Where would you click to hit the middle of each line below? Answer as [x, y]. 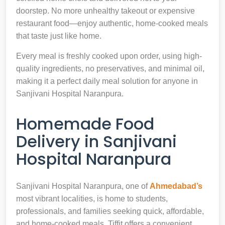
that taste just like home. [59, 36]
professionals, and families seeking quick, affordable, [110, 211]
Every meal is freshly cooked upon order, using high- [109, 56]
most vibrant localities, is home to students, [92, 198]
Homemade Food [85, 124]
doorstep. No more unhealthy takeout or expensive [105, 11]
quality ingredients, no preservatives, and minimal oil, [110, 68]
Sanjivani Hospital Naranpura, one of [83, 186]
